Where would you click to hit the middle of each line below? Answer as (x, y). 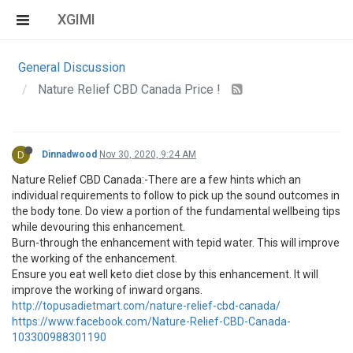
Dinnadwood (69, 154)
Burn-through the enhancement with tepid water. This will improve (176, 243)
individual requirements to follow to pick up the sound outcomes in (176, 195)
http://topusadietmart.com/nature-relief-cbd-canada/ (146, 306)
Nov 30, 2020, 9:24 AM (148, 154)
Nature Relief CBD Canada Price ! (131, 89)
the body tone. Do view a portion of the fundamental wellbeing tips (176, 211)
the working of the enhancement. (95, 258)
